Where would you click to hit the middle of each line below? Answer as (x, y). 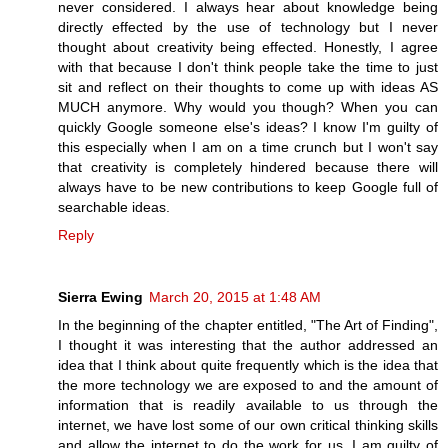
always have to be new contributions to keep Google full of (248, 186)
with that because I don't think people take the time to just (248, 66)
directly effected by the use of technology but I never (248, 26)
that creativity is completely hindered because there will (248, 166)
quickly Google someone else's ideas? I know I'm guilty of (248, 126)
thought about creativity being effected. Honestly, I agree (248, 46)
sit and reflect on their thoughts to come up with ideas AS (248, 86)
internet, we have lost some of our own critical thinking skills (248, 424)
